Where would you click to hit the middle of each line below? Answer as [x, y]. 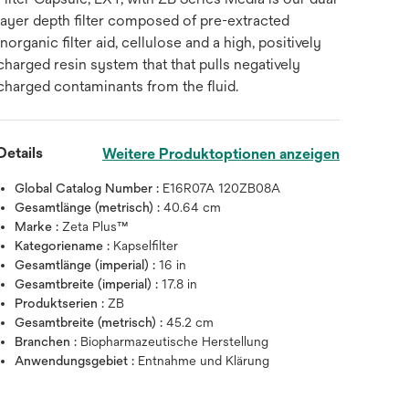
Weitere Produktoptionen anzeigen [220, 154]
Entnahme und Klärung [204, 361]
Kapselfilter [146, 246]
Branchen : [48, 341]
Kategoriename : [64, 246]
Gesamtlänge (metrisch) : [89, 207]
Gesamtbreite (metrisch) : [91, 322]
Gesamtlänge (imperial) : [87, 265]
